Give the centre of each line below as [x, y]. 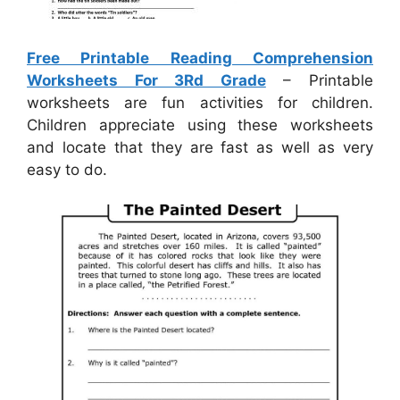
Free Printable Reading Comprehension [200, 58]
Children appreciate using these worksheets [200, 125]
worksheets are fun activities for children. [200, 103]
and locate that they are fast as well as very [200, 148]
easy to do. [67, 170]
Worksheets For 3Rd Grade [146, 81]
